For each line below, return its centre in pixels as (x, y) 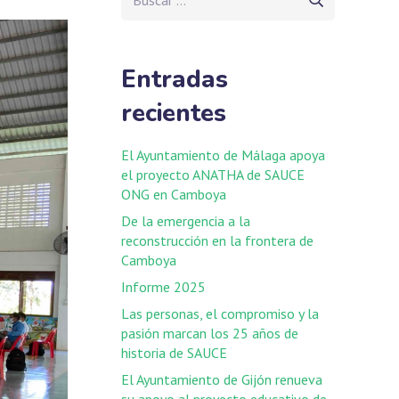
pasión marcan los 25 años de (210, 333)
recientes (174, 113)
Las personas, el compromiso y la (220, 313)
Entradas (175, 79)
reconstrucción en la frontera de (217, 240)
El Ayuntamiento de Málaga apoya (223, 155)
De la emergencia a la (186, 220)
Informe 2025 (163, 286)
